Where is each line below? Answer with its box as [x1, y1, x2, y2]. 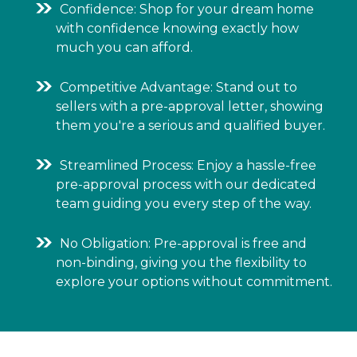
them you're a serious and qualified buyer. [56, 117, 325, 133]
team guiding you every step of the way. [56, 195, 312, 211]
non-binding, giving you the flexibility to [56, 254, 307, 270]
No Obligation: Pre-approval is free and [60, 235, 307, 251]
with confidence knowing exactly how [56, 20, 299, 36]
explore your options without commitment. [56, 273, 332, 289]
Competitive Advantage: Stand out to [60, 79, 297, 95]
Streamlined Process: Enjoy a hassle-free [60, 157, 316, 173]
